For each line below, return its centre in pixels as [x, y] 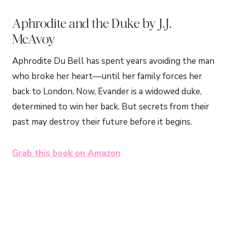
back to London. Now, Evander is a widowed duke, [107, 91]
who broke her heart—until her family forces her [107, 76]
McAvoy [34, 39]
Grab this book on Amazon [66, 153]
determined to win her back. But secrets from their [111, 107]
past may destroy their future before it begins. [102, 122]
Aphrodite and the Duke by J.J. [92, 23]
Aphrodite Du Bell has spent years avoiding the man [113, 61]
